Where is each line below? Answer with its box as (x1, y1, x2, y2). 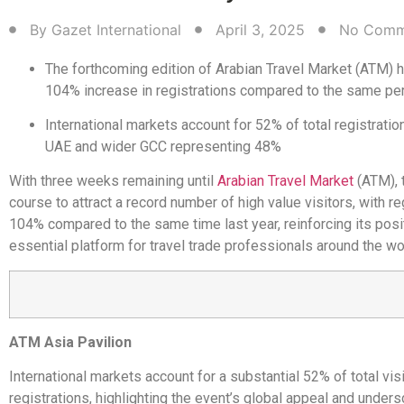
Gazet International (51, 20, 181, 39)
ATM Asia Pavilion (9, 333, 132, 351)
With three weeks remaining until (9, 172, 217, 190)
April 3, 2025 (216, 20, 305, 39)
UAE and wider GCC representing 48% (45, 138, 281, 156)
